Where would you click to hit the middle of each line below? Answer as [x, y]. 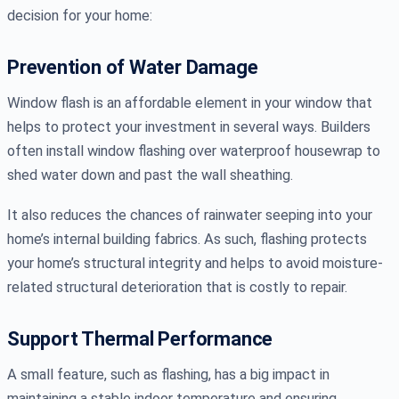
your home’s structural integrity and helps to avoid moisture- [195, 263]
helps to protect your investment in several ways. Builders [189, 126]
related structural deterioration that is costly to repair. [177, 287]
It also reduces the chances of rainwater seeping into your [190, 215]
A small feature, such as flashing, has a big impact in [168, 374]
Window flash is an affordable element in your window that [190, 102]
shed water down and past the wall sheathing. [150, 175]
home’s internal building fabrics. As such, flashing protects [187, 239]
